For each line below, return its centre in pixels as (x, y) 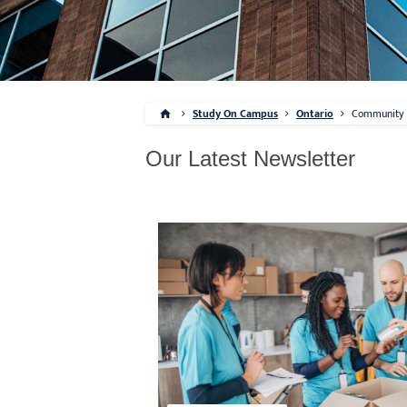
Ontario (315, 114)
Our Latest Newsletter (250, 159)
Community (378, 114)
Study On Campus (235, 114)
